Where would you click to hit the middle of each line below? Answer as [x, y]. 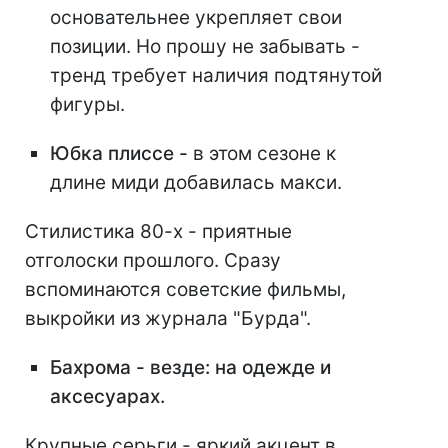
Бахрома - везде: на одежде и [190, 368]
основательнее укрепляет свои [196, 18]
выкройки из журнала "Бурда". [168, 319]
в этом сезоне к [264, 154]
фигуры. [87, 105]
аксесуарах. [107, 397]
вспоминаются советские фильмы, [185, 290]
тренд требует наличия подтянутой [216, 76]
